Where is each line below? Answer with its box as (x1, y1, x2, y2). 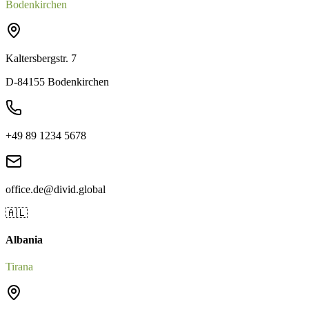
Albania (6, 234, 43, 246)
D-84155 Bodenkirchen (6, 75, 109, 88)
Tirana (6, 261, 33, 273)
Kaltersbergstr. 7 (6, 52, 77, 64)
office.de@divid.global (6, 183, 106, 195)
